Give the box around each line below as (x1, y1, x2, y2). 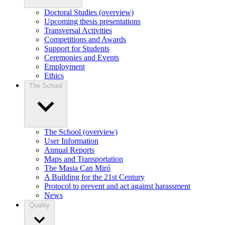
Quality (29, 201, 50, 209)
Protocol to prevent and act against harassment (44, 182, 190, 191)
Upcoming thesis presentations (44, 17, 141, 26)
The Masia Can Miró (44, 164, 110, 173)
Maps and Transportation (44, 155, 123, 164)
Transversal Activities (44, 26, 112, 35)
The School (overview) (44, 128, 118, 137)
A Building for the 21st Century (44, 173, 145, 182)
